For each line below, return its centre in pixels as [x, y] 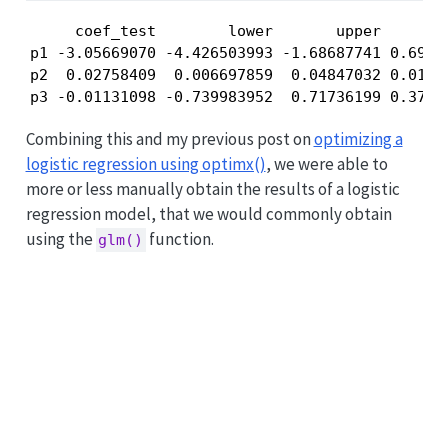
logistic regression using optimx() [145, 163]
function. [180, 238]
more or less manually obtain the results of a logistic [212, 188]
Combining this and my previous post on [169, 138]
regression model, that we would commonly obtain [208, 213]
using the [60, 238]
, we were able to [326, 163]
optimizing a [358, 138]
